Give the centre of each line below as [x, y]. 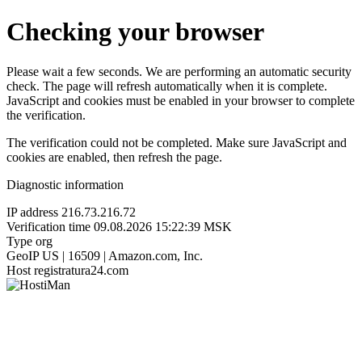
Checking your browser [135, 32]
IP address [32, 212]
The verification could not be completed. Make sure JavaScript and [177, 142]
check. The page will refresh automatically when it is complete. [167, 86]
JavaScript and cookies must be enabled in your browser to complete [181, 100]
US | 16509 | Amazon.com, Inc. [122, 255]
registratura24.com [81, 270]
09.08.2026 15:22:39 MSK [163, 226]
